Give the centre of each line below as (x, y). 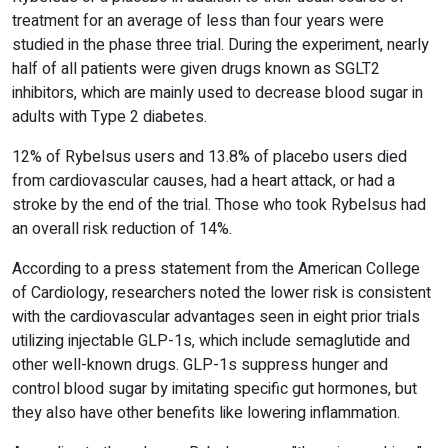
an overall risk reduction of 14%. (124, 229)
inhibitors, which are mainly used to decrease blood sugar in (217, 93)
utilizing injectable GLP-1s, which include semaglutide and (211, 341)
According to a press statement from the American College (216, 269)
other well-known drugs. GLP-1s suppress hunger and (200, 365)
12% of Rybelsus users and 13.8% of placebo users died (209, 157)
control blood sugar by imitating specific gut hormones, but (214, 389)
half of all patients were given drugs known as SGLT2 (196, 69)
